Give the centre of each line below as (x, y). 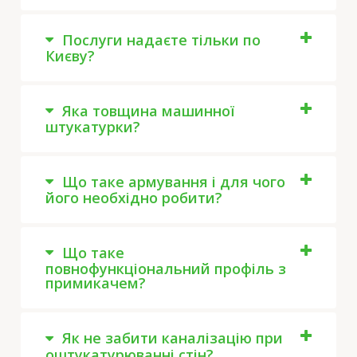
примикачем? (95, 283)
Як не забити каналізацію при (170, 338)
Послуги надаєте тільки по (159, 39)
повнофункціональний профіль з (165, 269)
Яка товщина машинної (146, 110)
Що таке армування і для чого (171, 181)
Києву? (70, 55)
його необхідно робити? (133, 198)
